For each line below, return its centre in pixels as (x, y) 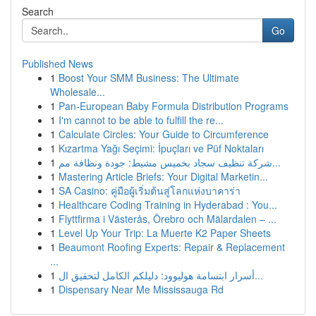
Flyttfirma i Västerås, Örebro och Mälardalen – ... (168, 219)
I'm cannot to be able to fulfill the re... (141, 120)
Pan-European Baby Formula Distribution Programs (174, 106)
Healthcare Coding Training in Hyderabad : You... (168, 205)
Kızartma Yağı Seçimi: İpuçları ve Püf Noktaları (161, 148)
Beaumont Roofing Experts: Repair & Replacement (172, 247)
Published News (57, 63)
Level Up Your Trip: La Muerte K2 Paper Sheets (165, 233)
